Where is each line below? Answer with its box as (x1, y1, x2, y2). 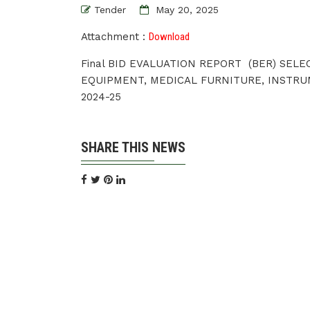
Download (149, 30, 190, 43)
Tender (94, 4, 126, 15)
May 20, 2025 (152, 4, 219, 15)
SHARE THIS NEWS (81, 139, 185, 156)
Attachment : (81, 30, 149, 43)
